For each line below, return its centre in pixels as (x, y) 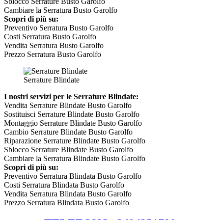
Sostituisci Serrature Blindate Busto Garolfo (72, 114)
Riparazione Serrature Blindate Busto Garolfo (75, 141)
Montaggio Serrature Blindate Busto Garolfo (73, 123)
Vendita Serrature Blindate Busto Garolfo (68, 106)
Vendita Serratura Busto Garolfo (54, 46)
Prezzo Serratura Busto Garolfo (53, 55)
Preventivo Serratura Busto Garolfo (59, 28)
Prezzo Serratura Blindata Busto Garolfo (67, 203)
